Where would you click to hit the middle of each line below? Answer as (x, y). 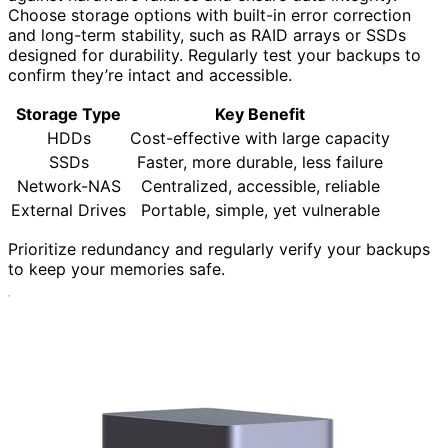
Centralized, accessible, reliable (260, 185)
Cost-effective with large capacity (260, 137)
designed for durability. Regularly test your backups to (214, 54)
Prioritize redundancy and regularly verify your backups (219, 248)
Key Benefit (260, 113)
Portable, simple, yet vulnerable (260, 209)
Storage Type (68, 113)
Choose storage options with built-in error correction (209, 14)
